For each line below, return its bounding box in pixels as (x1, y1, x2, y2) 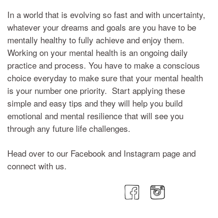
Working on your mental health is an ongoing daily (7, 46, 188, 58)
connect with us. (7, 159, 67, 172)
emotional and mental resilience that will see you (7, 109, 183, 122)
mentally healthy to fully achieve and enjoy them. (7, 33, 184, 46)
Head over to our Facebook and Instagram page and (7, 146, 196, 159)
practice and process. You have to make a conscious (7, 58, 200, 71)
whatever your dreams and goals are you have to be (7, 20, 196, 33)
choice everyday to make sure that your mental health (7, 71, 203, 84)
